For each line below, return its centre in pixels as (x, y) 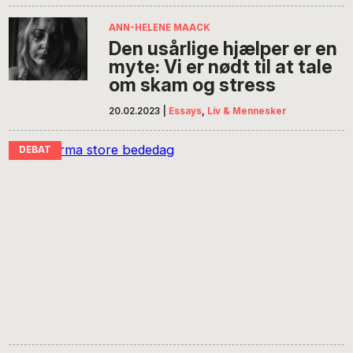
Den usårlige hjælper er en (223, 48)
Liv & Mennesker (247, 111)
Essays (186, 111)
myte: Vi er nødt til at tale (221, 66)
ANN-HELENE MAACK (160, 28)
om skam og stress (193, 84)
